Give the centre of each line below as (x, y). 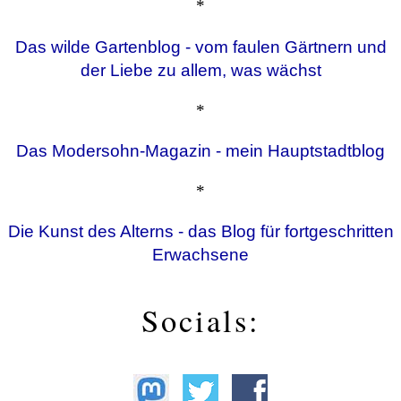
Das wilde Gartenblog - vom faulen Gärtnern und (200, 47)
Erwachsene (200, 255)
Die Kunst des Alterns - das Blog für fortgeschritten (200, 232)
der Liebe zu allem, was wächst (200, 70)
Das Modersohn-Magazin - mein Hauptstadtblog (200, 151)
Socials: (200, 321)
